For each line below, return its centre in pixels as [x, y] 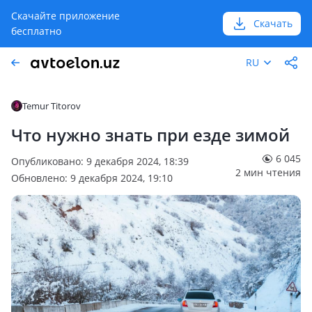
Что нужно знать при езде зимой [150, 135]
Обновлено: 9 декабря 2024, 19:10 [92, 178]
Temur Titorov [52, 106]
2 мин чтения [268, 172]
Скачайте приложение [65, 16]
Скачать [273, 23]
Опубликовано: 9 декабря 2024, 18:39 [100, 161]
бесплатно [36, 31]
